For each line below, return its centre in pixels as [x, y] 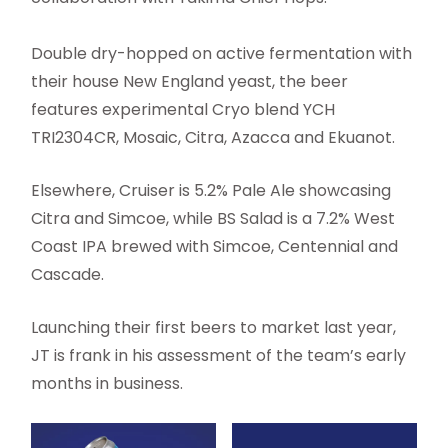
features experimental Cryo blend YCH [183, 109]
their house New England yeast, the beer [190, 81]
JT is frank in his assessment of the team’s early [219, 355]
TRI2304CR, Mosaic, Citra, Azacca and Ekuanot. [213, 137]
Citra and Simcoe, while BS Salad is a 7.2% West [213, 218]
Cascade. [68, 274]
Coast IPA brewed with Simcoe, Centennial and [215, 246]
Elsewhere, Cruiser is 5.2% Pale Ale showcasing [211, 190]
